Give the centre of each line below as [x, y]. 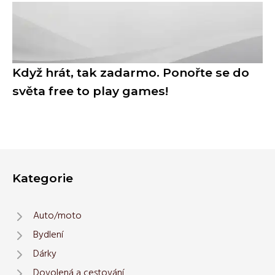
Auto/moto [57, 216]
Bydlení [48, 235]
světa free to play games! [90, 91]
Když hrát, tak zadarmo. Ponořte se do [131, 73]
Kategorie [43, 178]
